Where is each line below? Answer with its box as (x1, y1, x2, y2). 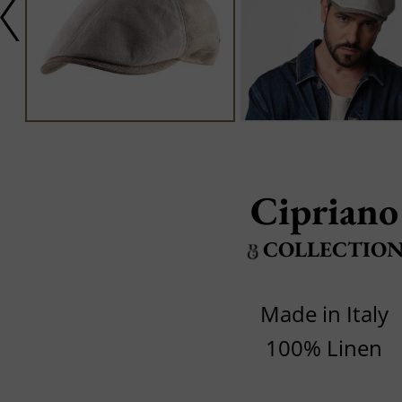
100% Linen (266, 333, 382, 363)
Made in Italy (259, 299, 389, 329)
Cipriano (249, 185, 398, 236)
